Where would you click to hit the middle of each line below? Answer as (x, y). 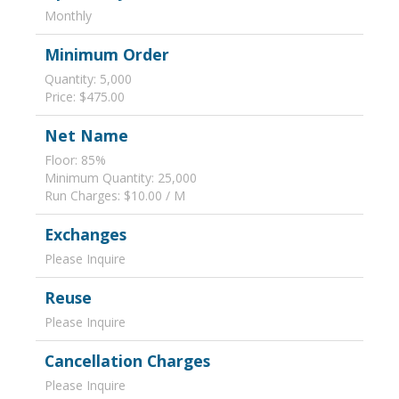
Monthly (68, 16)
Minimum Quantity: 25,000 (121, 178)
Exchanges (85, 234)
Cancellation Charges (127, 361)
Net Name (86, 135)
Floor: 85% (75, 160)
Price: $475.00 (85, 97)
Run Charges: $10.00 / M (115, 195)
